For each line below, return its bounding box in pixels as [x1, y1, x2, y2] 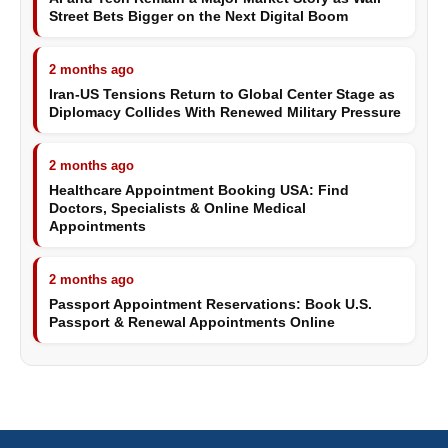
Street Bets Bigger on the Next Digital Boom [49, 8, 348, 24]
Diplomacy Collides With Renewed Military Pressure [49, 104, 401, 120]
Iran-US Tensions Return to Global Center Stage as [49, 86, 395, 102]
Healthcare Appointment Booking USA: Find [49, 182, 349, 198]
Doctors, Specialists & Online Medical [49, 200, 306, 216]
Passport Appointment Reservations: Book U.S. [49, 296, 372, 312]
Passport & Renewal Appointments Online [49, 314, 335, 330]
